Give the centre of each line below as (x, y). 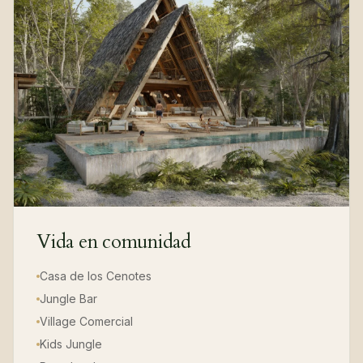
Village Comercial (86, 322)
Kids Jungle (71, 344)
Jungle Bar (68, 299)
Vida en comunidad (114, 242)
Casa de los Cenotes (96, 276)
